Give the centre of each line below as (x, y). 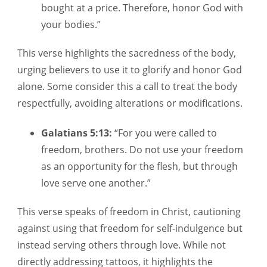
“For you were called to (164, 133)
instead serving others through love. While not (122, 245)
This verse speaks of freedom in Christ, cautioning (129, 211)
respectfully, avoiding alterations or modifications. (130, 103)
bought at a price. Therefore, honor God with (142, 8)
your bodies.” (72, 25)
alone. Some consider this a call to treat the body (127, 87)
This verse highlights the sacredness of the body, (127, 53)
